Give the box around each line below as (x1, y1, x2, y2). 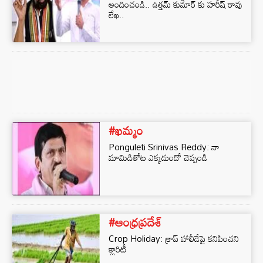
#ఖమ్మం (109, 119, 143, 142)
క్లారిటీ (109, 240, 126, 258)
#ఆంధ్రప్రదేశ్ (109, 210, 161, 234)
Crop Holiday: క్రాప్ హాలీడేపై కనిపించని (109, 230, 239, 247)
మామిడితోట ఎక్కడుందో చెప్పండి (109, 149, 207, 166)
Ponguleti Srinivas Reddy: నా (109, 138, 220, 156)
